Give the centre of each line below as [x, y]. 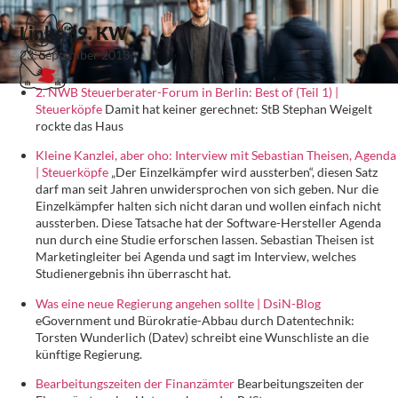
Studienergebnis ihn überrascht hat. [133, 274]
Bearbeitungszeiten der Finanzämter [135, 383]
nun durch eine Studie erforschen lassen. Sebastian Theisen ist [205, 240]
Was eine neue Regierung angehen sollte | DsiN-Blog [178, 303]
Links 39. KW [74, 33]
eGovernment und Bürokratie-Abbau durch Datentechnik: [195, 320]
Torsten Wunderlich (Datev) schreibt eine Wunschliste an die [202, 337]
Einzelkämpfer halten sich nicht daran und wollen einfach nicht [208, 206]
